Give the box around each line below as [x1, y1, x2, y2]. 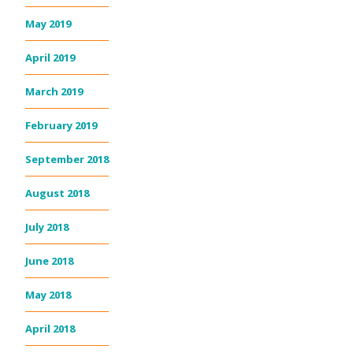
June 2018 [25, 254, 73, 269]
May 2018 [25, 288, 71, 303]
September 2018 [25, 152, 109, 167]
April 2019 [25, 50, 75, 65]
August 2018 [25, 186, 89, 201]
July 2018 [25, 220, 69, 235]
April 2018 [25, 321, 75, 336]
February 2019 [25, 118, 97, 133]
